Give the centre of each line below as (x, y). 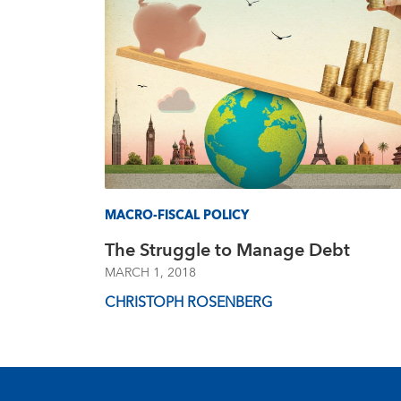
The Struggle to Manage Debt (227, 251)
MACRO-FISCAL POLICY (177, 216)
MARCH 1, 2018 (150, 273)
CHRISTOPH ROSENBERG (188, 303)
